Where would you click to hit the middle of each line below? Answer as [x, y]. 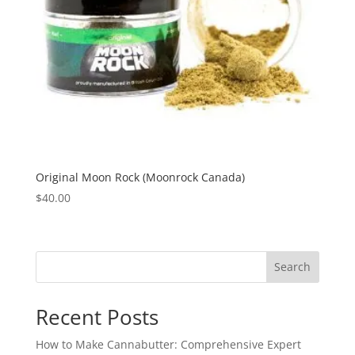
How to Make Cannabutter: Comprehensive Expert [168, 344]
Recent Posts [97, 317]
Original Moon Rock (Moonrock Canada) [140, 177]
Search [293, 267]
